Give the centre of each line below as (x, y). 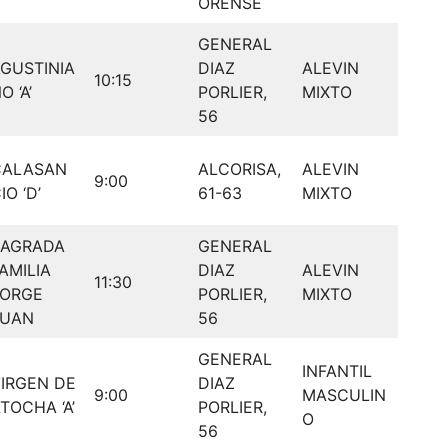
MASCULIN (344, 394)
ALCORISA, (239, 168)
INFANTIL (337, 370)
